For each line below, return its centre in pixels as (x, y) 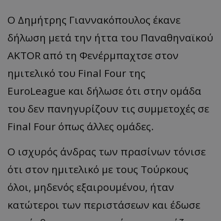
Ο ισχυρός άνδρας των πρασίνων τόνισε (107, 151)
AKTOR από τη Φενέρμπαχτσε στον (93, 55)
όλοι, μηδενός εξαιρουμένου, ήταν (91, 187)
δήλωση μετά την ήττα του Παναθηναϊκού (110, 37)
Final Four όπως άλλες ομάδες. (81, 126)
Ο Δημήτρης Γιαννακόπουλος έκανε (94, 19)
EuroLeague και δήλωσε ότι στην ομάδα (104, 91)
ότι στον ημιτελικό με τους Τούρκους (98, 169)
